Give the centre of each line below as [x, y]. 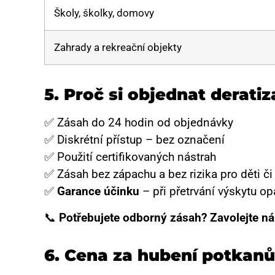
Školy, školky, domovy [104, 13]
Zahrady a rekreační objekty [118, 48]
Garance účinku [98, 192]
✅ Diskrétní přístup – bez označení [134, 140]
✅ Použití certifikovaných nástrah [130, 157]
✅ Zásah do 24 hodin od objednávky [139, 123]
